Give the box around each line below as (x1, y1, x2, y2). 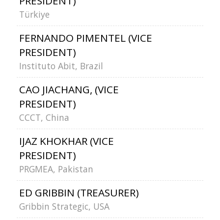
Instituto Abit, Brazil (19, 60, 103, 72)
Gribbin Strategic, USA (19, 200, 110, 212)
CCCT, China (19, 111, 69, 123)
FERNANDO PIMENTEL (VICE (19, 31, 152, 45)
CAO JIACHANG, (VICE (19, 82, 119, 96)
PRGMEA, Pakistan (19, 163, 93, 175)
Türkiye (19, 8, 50, 20)
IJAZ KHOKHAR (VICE (19, 134, 114, 148)
